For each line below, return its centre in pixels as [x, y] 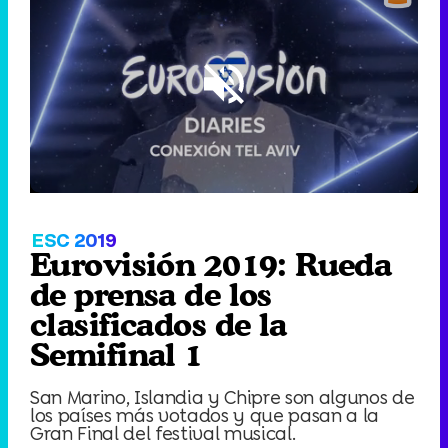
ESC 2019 [74, 240]
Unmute [191, 163]
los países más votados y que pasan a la [205, 415]
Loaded [50, 123]
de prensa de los [151, 295]
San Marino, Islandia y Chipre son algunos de [222, 397]
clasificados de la [158, 325]
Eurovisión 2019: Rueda [211, 265]
